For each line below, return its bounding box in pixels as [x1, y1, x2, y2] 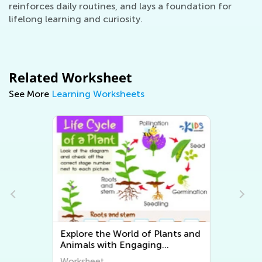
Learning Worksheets [51, 88, 144, 99]
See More [9, 88, 51, 99]
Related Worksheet [9, 68, 132, 86]
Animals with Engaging [60, 239, 162, 250]
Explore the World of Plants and [60, 228, 201, 239]
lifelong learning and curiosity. [9, 13, 143, 25]
